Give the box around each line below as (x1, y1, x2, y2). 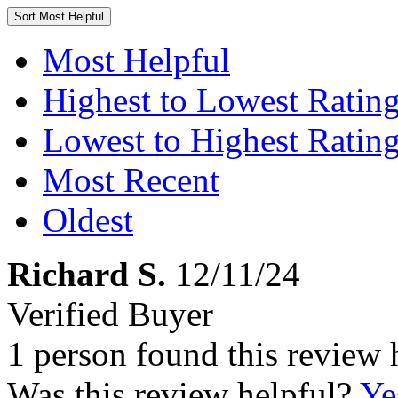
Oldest (43, 201, 133, 239)
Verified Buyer (7, 295, 213, 333)
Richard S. (7, 255, 166, 293)
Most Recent (43, 161, 219, 199)
